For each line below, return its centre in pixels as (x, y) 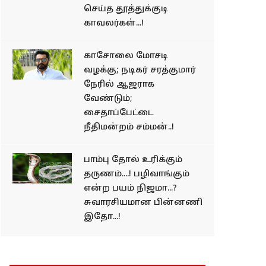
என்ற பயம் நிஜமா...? (130, 188)
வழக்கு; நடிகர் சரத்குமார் (140, 70)
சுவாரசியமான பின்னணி (143, 202)
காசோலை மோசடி (126, 56)
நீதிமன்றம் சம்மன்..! (129, 127)
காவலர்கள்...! (114, 23)
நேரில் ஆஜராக (119, 84)
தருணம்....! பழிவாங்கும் (137, 174)
